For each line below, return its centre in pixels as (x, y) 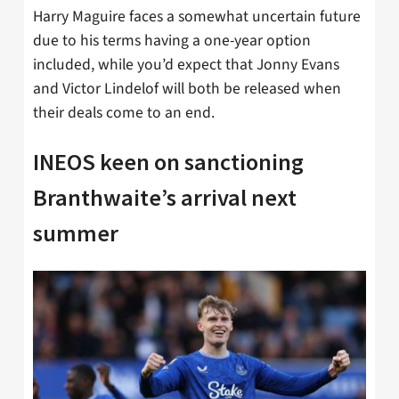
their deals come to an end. (124, 113)
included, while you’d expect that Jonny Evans (186, 65)
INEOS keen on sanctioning (168, 162)
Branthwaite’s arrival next (165, 198)
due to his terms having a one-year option (172, 41)
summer (76, 233)
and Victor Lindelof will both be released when (187, 89)
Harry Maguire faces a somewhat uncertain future (197, 17)
